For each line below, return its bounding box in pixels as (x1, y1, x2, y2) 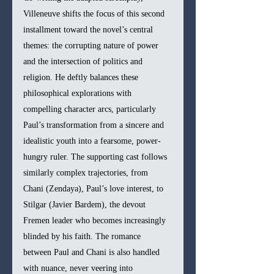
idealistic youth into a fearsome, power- (23, 136, 161, 146)
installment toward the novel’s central (23, 24, 155, 34)
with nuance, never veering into (23, 263, 135, 273)
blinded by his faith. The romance (23, 231, 143, 241)
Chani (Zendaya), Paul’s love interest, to (23, 183, 166, 193)
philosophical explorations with (23, 88, 134, 98)
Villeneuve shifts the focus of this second (23, 9, 167, 18)
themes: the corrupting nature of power (23, 40, 161, 50)
